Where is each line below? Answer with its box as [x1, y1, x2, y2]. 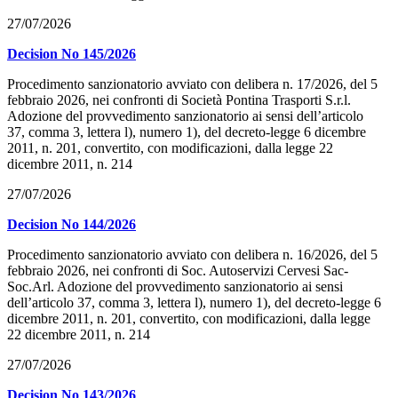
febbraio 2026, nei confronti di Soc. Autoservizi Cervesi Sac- [7, 263, 348, 279]
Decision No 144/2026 [7, 217, 136, 233]
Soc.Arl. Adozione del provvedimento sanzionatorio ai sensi [7, 279, 343, 295]
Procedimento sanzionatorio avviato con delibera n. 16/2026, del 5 [7, 247, 378, 263]
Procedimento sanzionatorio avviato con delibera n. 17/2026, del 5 [7, 76, 378, 92]
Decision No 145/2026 [7, 46, 136, 62]
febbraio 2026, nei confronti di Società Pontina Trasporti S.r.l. [7, 92, 351, 108]
